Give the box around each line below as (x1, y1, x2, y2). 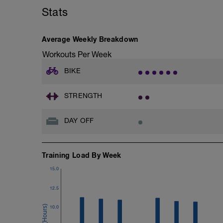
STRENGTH (64, 92, 103, 100)
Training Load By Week (42, 150, 121, 159)
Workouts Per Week (42, 49, 111, 59)
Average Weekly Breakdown (42, 34, 138, 43)
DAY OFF (64, 116, 94, 124)
